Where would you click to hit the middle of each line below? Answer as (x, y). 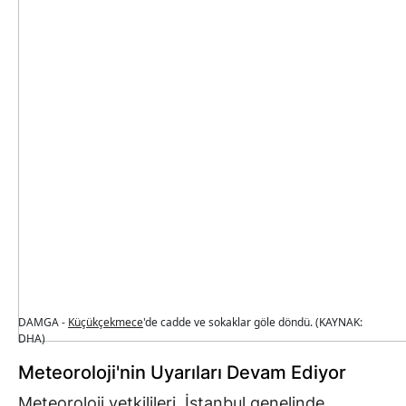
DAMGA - (43, 323)
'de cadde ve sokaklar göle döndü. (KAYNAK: (253, 323)
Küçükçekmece (106, 323)
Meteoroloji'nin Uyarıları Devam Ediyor (182, 373)
